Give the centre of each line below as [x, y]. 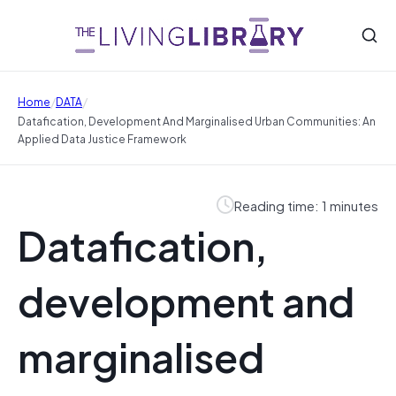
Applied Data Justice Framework [102, 138]
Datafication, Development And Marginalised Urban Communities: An [197, 120]
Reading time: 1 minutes [306, 205]
